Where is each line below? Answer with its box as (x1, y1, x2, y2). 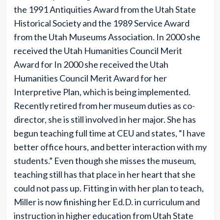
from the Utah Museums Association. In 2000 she (13, 31, 200, 42)
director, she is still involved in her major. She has (13, 114, 196, 125)
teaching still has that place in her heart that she (13, 169, 195, 180)
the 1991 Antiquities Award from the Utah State (13, 4, 196, 15)
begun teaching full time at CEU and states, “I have (13, 128, 205, 138)
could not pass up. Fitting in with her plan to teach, (13, 183, 204, 193)
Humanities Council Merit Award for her (13, 73, 167, 83)
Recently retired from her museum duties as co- (13, 100, 195, 111)
